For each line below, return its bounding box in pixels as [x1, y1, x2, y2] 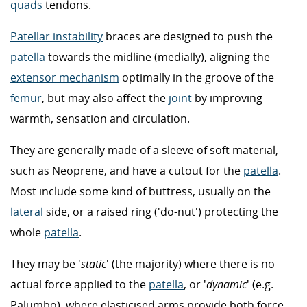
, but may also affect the [42, 90, 169, 106]
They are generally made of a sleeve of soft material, [10, 142, 278, 158]
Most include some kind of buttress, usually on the [10, 183, 271, 199]
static [81, 256, 106, 271]
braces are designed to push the [103, 28, 273, 44]
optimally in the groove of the [119, 69, 274, 85]
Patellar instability [10, 28, 103, 44]
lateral [10, 204, 43, 219]
